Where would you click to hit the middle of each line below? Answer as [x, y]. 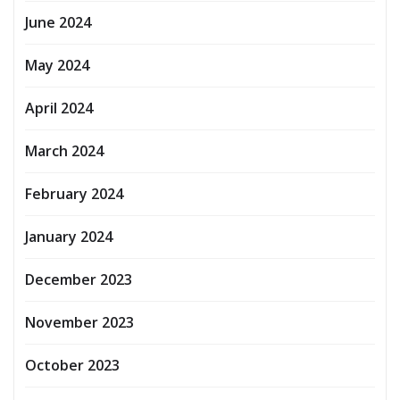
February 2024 [74, 193]
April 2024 [59, 108]
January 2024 [69, 236]
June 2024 [58, 22]
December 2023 [79, 279]
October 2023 [72, 365]
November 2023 [79, 322]
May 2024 [57, 65]
